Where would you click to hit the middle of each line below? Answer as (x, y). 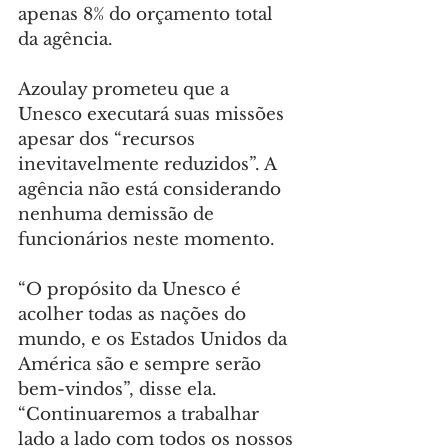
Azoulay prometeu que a (126, 89)
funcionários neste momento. (146, 239)
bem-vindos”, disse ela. (120, 389)
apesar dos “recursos (109, 139)
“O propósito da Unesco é (132, 289)
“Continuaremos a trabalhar (141, 414)
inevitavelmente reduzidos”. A (149, 164)
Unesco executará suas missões (153, 114)
